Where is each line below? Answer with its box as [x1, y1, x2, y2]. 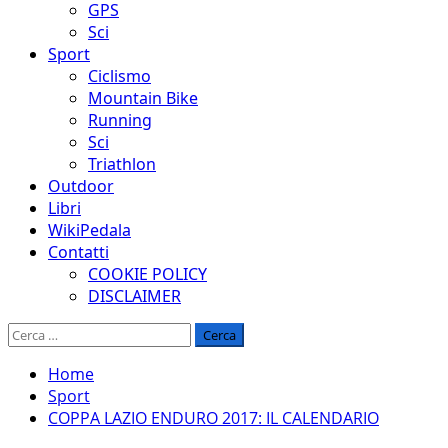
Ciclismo [88, 65, 151, 87]
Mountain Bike [88, 87, 198, 109]
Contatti [48, 241, 109, 263]
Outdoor [48, 175, 114, 197]
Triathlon [88, 153, 156, 175]
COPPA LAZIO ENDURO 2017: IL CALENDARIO [48, 407, 379, 429]
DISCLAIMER [88, 285, 181, 307]
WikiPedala [48, 219, 131, 241]
